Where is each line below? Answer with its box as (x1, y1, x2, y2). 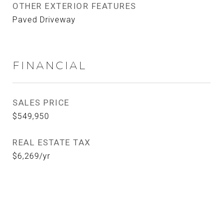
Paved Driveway (12, 15, 76, 24)
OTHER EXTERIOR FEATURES (12, 1, 136, 11)
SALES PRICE (12, 98, 70, 108)
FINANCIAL (12, 59, 87, 72)
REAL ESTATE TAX (12, 137, 91, 147)
